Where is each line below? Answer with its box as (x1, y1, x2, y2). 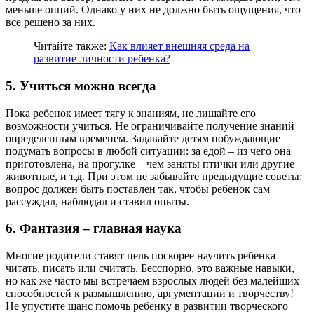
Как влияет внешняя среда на (109, 40, 250, 53)
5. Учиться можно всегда (6, 78, 156, 93)
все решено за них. (6, 16, 95, 29)
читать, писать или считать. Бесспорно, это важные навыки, (6, 262, 294, 275)
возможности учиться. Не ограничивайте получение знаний (6, 119, 294, 132)
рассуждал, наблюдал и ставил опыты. (6, 195, 189, 207)
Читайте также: (34, 40, 109, 53)
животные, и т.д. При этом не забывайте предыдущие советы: (6, 170, 302, 182)
